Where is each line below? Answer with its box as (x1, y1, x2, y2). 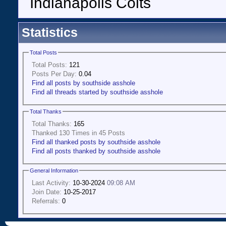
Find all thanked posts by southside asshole (32, 138, 160, 146)
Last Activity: (32, 179, 71, 187)
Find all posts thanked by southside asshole (32, 147, 160, 155)
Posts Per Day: (32, 70, 77, 78)
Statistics (22, 26, 78, 39)
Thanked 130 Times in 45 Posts (32, 129, 125, 137)
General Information (30, 167, 78, 174)
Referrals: (32, 197, 60, 205)
